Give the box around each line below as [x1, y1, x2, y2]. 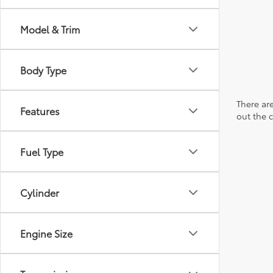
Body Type [20, 63, 66, 77]
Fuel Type [20, 144, 63, 158]
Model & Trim [20, 22, 80, 36]
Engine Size [20, 226, 73, 240]
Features [20, 104, 60, 118]
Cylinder [20, 185, 59, 199]
